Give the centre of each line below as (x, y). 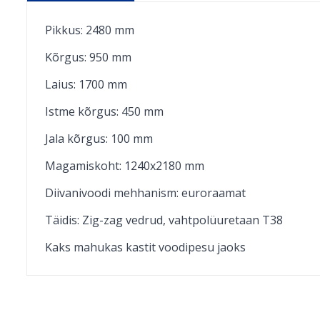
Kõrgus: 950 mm (88, 57)
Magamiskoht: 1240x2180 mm (125, 166)
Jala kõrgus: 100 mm (99, 139)
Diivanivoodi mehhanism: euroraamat (145, 193)
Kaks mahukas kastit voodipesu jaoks (145, 247)
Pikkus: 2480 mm (90, 30)
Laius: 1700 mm (86, 85)
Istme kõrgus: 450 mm (104, 112)
